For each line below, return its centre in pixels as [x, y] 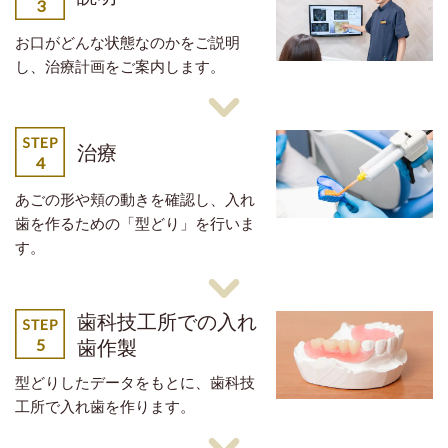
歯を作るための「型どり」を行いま [135, 222]
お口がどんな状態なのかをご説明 [127, 41]
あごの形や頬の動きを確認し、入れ [135, 198]
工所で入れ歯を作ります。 [105, 405]
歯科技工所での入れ [167, 320]
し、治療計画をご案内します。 [120, 65]
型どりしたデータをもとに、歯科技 [135, 381]
